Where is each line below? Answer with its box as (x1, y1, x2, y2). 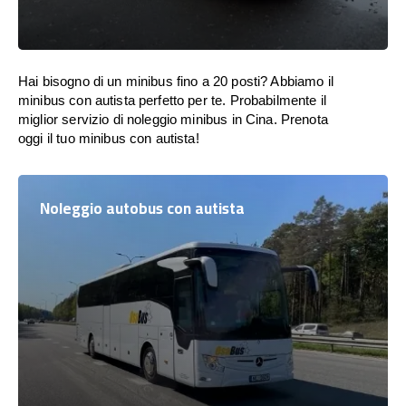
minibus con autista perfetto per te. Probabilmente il (18, 92, 326, 108)
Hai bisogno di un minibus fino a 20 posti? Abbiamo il (18, 73, 333, 89)
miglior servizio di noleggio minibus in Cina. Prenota (18, 111, 328, 127)
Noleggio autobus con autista (40, 194, 245, 223)
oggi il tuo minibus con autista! (18, 130, 199, 146)
